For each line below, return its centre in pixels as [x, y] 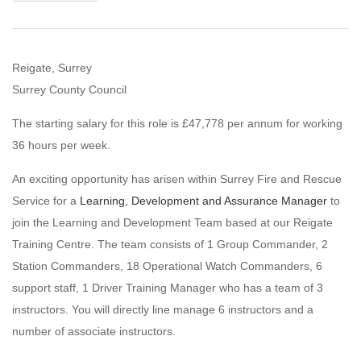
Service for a [46, 201]
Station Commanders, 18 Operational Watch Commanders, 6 [167, 266]
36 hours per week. [61, 145]
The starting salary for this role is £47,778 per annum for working [177, 123]
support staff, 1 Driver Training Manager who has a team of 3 [168, 288]
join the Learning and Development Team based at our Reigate [172, 222]
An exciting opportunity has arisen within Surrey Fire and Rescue [177, 179]
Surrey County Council [69, 89]
